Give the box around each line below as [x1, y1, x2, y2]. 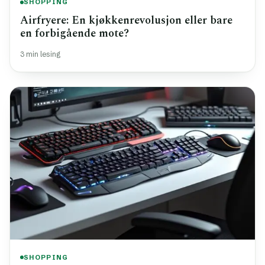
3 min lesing [20, 49, 60, 59]
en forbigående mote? [20, 24, 129, 42]
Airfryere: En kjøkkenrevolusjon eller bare [20, 11, 232, 29]
